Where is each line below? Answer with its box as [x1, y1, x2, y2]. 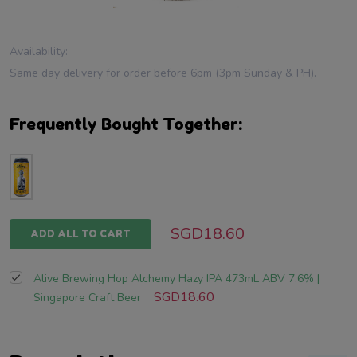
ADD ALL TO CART [30, 228, 131, 240]
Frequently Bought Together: [10, 115, 242, 134]
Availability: [10, 44, 68, 59]
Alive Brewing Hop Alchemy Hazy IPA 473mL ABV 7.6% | [33, 271, 320, 286]
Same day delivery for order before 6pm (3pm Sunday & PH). [10, 65, 316, 80]
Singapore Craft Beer [33, 290, 141, 305]
